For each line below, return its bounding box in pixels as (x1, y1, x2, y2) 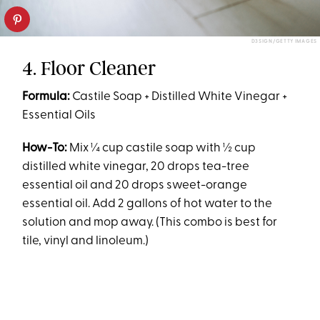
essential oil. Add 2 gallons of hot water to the (22, 197, 273, 210)
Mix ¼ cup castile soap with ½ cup (67, 141, 256, 154)
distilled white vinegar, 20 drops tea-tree (22, 160, 250, 173)
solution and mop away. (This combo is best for (22, 216, 278, 229)
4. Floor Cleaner (22, 56, 156, 80)
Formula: (22, 90, 71, 103)
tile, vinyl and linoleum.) (22, 234, 149, 247)
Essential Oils (22, 109, 96, 121)
